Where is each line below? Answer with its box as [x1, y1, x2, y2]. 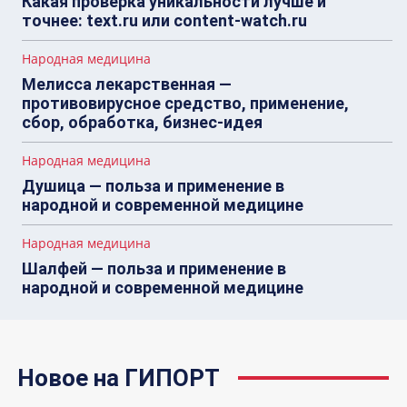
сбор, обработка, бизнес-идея [22, 112, 263, 132]
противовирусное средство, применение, [22, 93, 349, 113]
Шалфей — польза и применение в [22, 258, 286, 278]
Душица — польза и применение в [22, 175, 284, 195]
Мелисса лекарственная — [22, 74, 232, 94]
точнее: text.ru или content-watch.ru [22, 10, 307, 30]
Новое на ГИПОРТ [17, 363, 220, 392]
